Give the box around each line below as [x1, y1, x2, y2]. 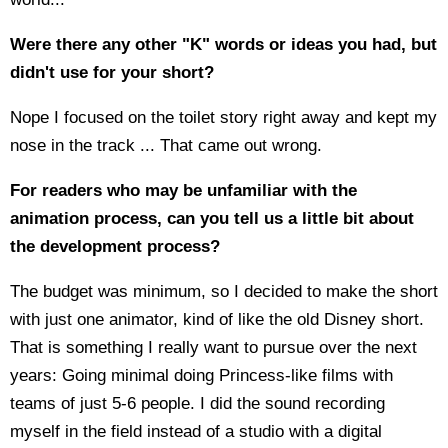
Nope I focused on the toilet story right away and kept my [10, 108, 437, 127]
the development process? [10, 237, 220, 256]
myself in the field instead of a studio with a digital [10, 422, 382, 441]
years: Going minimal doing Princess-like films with [10, 366, 393, 385]
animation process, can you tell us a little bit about [10, 209, 414, 228]
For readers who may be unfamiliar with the [10, 181, 357, 200]
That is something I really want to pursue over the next [10, 338, 417, 357]
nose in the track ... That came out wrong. [10, 136, 322, 155]
